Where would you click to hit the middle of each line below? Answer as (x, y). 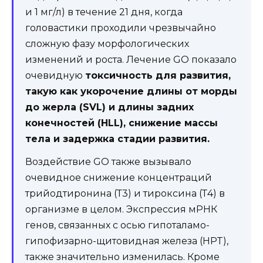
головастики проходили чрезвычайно (121, 28)
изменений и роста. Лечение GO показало (131, 59)
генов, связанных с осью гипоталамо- (117, 225)
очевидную (55, 75)
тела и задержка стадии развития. (117, 139)
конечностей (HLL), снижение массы (122, 123)
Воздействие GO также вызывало (108, 161)
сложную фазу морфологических (107, 43)
